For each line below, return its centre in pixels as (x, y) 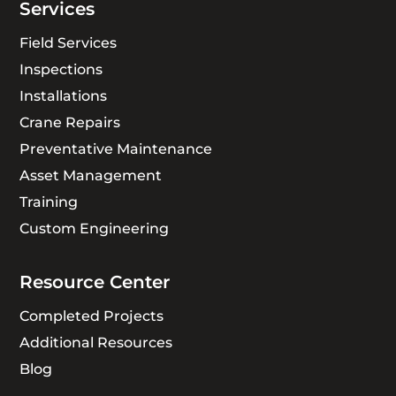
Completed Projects (92, 316)
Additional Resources (96, 342)
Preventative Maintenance (116, 148)
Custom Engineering (95, 228)
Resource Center (95, 282)
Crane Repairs (70, 122)
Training (49, 202)
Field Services (69, 42)
